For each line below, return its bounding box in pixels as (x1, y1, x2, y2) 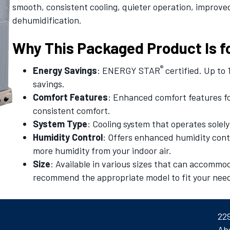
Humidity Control (32, 131, 103, 143)
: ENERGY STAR (97, 65, 160, 76)
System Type (32, 118, 87, 129)
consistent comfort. (32, 105, 110, 116)
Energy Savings (32, 65, 97, 76)
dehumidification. (12, 14, 82, 26)
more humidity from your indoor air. (32, 145, 171, 156)
